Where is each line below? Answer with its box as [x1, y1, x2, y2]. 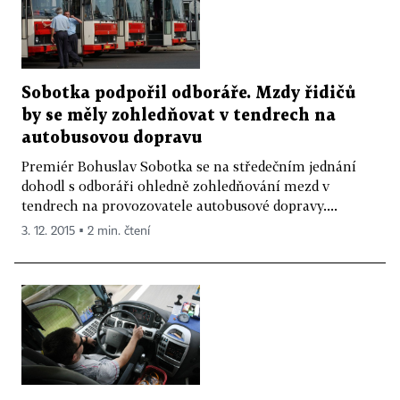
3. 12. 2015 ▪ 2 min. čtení [21, 224, 150, 237]
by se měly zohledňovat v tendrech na [21, 107, 336, 123]
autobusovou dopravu [21, 129, 202, 146]
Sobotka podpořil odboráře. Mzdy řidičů [21, 85, 355, 101]
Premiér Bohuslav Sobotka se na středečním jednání [21, 157, 356, 174]
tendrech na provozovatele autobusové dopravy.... [21, 196, 337, 213]
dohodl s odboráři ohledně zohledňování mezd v [21, 177, 329, 194]
